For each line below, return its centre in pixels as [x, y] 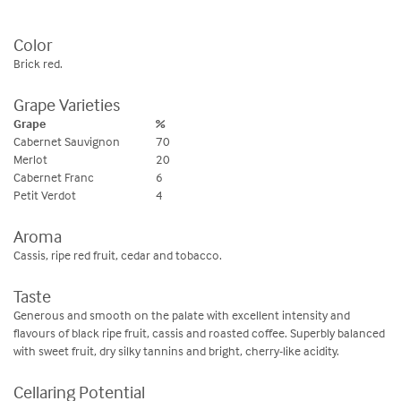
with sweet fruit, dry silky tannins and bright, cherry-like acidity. [176, 350]
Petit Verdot [45, 195]
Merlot [30, 159]
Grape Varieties [67, 104]
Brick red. [38, 63]
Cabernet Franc [54, 177]
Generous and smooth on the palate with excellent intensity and [182, 315]
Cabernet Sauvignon [67, 141]
